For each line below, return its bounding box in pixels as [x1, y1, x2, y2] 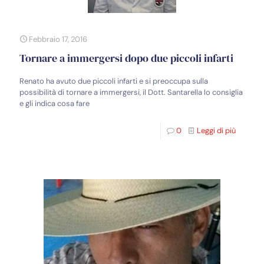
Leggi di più [197, 125, 236, 136]
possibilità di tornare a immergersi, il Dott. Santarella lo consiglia [19, 87, 243, 97]
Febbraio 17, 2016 [29, 34, 87, 44]
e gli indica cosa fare [19, 98, 90, 108]
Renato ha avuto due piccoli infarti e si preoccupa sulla [19, 75, 208, 86]
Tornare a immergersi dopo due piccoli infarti [19, 50, 233, 65]
